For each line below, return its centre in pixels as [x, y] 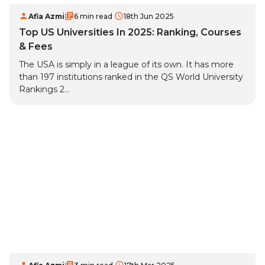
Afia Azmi [46, 17]
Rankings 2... [44, 90]
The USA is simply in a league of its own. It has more [126, 65]
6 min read [93, 17]
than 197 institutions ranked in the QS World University [131, 77]
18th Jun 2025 [149, 17]
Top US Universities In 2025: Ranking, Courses [130, 33]
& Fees [36, 47]
